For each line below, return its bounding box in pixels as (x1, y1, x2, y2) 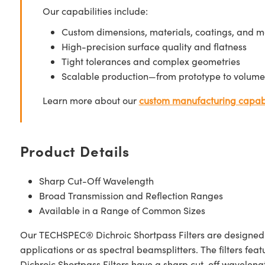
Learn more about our (42, 94, 139, 106)
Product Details (20, 141, 130, 160)
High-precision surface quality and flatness (61, 40, 247, 53)
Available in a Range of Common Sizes (38, 204, 205, 216)
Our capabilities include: (42, 5, 148, 17)
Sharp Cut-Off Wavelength (38, 174, 154, 187)
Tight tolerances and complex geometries (61, 55, 240, 67)
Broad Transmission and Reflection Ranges (38, 189, 223, 202)
